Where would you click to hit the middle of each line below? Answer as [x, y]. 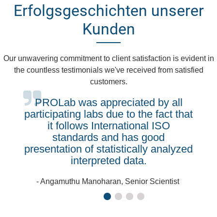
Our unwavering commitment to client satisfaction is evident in [108, 58]
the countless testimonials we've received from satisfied [108, 70]
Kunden [108, 29]
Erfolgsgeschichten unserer [108, 10]
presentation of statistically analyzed [108, 149]
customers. [108, 81]
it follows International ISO [108, 125]
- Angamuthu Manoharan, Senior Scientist [108, 182]
